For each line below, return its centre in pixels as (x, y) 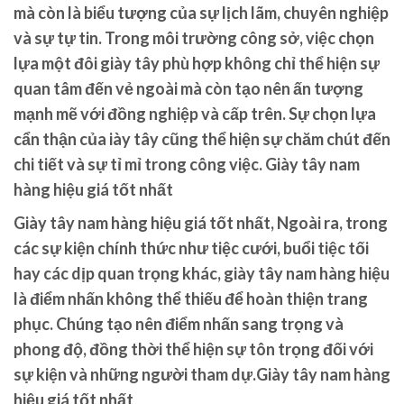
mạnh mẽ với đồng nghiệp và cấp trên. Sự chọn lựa (195, 114)
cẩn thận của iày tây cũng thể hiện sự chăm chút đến (202, 139)
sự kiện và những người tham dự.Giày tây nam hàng (202, 375)
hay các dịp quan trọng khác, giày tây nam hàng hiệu (202, 274)
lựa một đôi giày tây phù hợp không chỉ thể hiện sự (197, 64)
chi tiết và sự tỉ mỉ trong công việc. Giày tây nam (187, 165)
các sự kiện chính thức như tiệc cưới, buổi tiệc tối (191, 248)
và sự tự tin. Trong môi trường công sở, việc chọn (194, 38)
